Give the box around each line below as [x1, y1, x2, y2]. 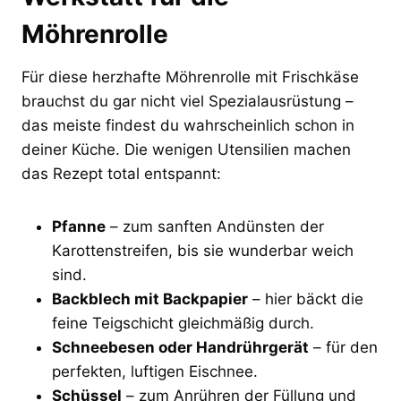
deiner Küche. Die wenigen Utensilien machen [21, 140, 351, 158]
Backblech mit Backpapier [52, 289, 248, 308]
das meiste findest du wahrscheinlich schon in [21, 115, 354, 134]
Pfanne [52, 217, 106, 235]
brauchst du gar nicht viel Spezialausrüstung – [21, 91, 354, 110]
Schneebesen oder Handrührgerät [52, 337, 309, 356]
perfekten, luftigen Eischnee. [52, 362, 258, 380]
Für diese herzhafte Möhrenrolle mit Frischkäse [21, 67, 359, 86]
